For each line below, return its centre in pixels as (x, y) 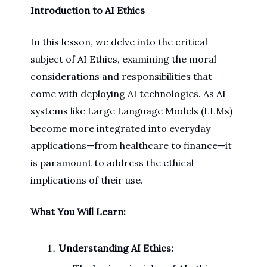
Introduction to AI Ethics (88, 10)
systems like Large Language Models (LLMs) (131, 111)
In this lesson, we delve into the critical (119, 42)
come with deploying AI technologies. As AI (128, 94)
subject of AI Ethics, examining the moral (123, 59)
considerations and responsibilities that (121, 76)
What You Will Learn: (78, 212)
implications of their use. (87, 180)
